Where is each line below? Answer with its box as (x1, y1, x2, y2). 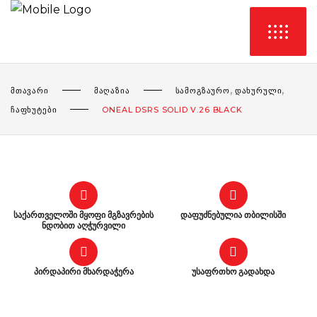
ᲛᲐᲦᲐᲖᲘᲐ (93, 85, 130, 96)
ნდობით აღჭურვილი (42, 220, 126, 231)
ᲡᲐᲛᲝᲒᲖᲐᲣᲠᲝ (175, 85, 230, 96)
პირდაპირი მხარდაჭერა (33, 266, 134, 277)
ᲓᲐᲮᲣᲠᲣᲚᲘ (234, 85, 282, 96)
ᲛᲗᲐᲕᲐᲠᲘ (11, 85, 49, 96)
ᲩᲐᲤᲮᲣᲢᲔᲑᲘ (11, 104, 57, 115)
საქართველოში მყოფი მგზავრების (13, 209, 154, 220)
